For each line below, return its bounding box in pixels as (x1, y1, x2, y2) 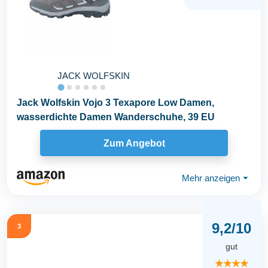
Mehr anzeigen (182, 172, 240, 183)
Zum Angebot (103, 138, 165, 148)
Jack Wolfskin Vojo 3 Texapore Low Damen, (17, 98, 214, 108)
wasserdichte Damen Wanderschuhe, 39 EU (17, 112, 215, 122)
